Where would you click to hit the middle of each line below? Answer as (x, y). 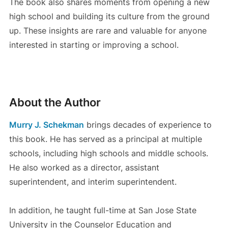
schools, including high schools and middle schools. (108, 153)
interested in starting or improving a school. (94, 45)
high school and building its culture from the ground (109, 17)
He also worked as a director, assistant (84, 168)
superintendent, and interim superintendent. (93, 182)
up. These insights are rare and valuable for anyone (108, 31)
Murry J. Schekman (46, 125)
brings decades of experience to (148, 125)
